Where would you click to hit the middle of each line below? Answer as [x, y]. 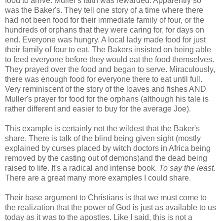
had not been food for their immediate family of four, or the [105, 20]
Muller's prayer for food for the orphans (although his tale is [107, 99]
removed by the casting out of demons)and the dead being [106, 158]
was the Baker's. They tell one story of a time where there [104, 10]
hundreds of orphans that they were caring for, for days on [105, 30]
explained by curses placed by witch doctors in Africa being [108, 148]
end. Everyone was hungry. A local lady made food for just [105, 39]
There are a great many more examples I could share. [98, 178]
